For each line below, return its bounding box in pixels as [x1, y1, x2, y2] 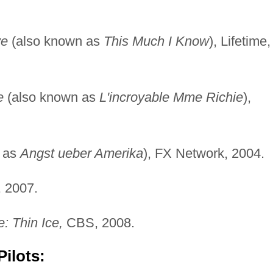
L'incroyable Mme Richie [99, 89, 243, 105]
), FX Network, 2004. [143, 145, 264, 161]
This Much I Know [103, 33, 209, 49]
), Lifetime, [208, 33, 271, 49]
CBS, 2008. [62, 214, 135, 230]
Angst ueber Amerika [19, 145, 143, 161]
